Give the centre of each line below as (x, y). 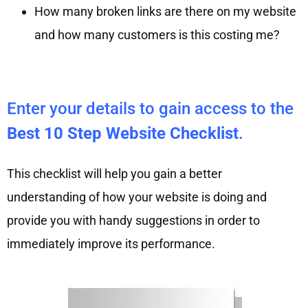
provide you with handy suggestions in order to (133, 221)
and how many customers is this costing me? (157, 35)
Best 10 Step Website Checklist (123, 134)
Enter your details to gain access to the (150, 109)
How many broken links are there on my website (165, 12)
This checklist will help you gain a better (114, 174)
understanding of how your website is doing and (137, 197)
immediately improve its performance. (111, 244)
